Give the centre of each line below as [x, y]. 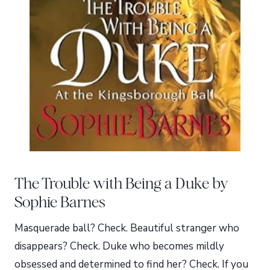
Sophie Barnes [60, 202]
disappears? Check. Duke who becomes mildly [119, 246]
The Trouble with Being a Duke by [121, 184]
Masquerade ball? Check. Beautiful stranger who [127, 228]
